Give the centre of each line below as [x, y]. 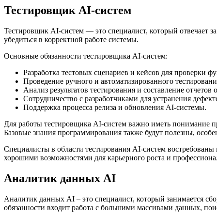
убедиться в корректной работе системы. [71, 40]
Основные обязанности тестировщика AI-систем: [86, 56]
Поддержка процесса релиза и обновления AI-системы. [115, 108]
